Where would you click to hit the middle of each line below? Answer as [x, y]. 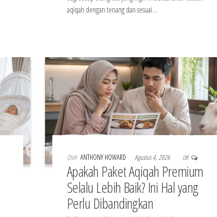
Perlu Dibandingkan [110, 203]
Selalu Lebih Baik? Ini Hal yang [132, 187]
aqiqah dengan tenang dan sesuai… [112, 9]
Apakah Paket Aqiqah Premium [135, 171]
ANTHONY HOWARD [104, 157]
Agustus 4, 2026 [153, 157]
